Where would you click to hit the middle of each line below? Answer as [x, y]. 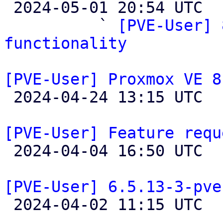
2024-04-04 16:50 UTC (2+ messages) [9, 151]
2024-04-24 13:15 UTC [9, 97]
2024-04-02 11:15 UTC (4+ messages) [9, 205]
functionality [65, 43]
